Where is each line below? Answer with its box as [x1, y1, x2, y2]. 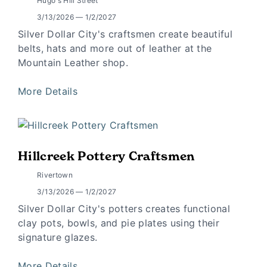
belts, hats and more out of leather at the [18, 42, 212, 54]
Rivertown [37, 170, 73, 180]
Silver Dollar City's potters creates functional [18, 203, 231, 215]
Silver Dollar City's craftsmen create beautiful [18, 27, 233, 40]
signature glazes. [18, 231, 98, 244]
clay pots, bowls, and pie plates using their [18, 217, 220, 229]
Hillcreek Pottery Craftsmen [18, 149, 195, 164]
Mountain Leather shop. [18, 56, 129, 69]
